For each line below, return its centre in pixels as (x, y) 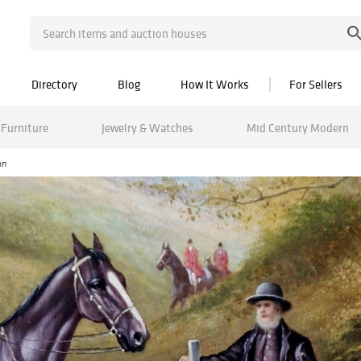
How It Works (215, 84)
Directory (54, 84)
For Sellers (316, 84)
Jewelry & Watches (147, 127)
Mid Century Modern (297, 127)
